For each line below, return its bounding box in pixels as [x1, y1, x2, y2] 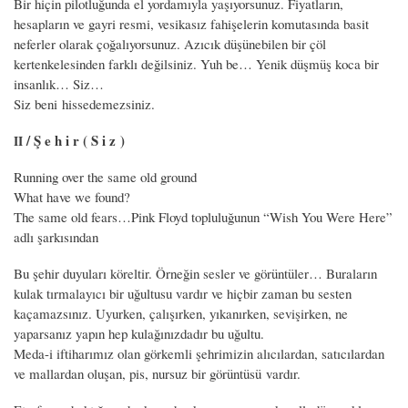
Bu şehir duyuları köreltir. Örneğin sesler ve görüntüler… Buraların [14, 263, 377, 282]
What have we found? [14, 187, 130, 206]
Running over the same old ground [14, 167, 197, 186]
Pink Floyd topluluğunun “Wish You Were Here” [131, 207, 393, 226]
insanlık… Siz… [14, 74, 104, 93]
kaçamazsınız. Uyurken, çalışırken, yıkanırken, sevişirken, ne [14, 303, 348, 322]
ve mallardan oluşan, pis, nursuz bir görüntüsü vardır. [14, 363, 301, 382]
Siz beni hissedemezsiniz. [14, 94, 155, 113]
